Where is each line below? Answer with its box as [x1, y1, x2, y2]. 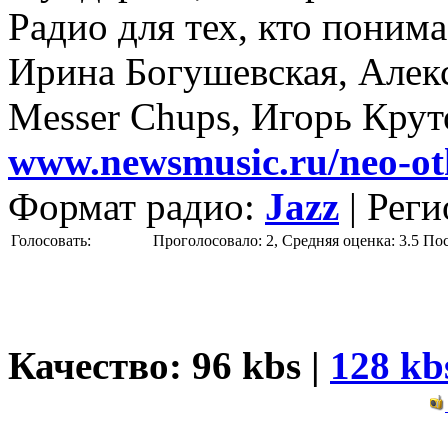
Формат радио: [8, 184, 265, 228]
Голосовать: [11, 231, 95, 249]
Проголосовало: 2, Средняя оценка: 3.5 [153, 231, 419, 249]
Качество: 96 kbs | [8, 343, 330, 387]
